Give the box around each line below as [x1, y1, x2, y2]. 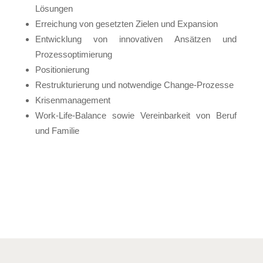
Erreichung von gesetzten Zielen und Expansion [35, 19, 218, 29]
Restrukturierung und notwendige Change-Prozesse [35, 80, 234, 90]
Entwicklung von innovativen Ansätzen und [35, 34, 237, 44]
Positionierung [35, 65, 89, 75]
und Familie [35, 126, 79, 136]
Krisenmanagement [35, 95, 110, 105]
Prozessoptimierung [35, 49, 112, 59]
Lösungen [35, 4, 73, 14]
